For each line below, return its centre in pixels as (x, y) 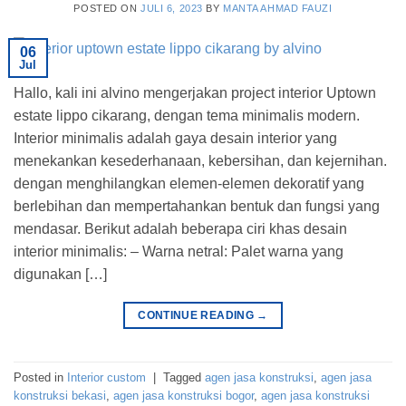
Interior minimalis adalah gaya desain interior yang (175, 139)
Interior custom (106, 377)
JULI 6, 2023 (172, 9)
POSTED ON (107, 9)
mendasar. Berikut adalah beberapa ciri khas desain (180, 229)
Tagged (184, 377)
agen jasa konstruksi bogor (184, 395)
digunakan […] (60, 275)
